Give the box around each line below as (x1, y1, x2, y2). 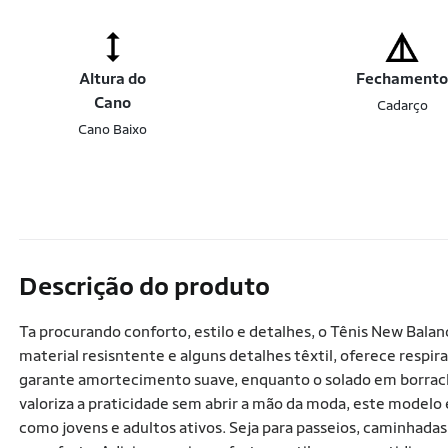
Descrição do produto (19, 271, 270, 301)
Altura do (79, 69, 147, 88)
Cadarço (376, 97, 428, 113)
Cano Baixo (78, 121, 148, 137)
